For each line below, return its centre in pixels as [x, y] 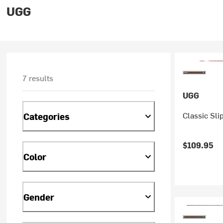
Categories [47, 116]
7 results [38, 78]
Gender [39, 197]
